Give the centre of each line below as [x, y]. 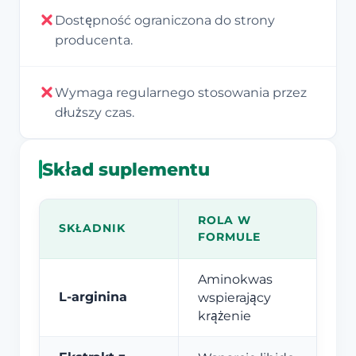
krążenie [224, 315]
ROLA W [224, 220]
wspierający [234, 297]
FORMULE [229, 236]
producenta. [94, 40]
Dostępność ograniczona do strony [165, 20]
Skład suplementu [126, 169]
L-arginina [93, 296]
